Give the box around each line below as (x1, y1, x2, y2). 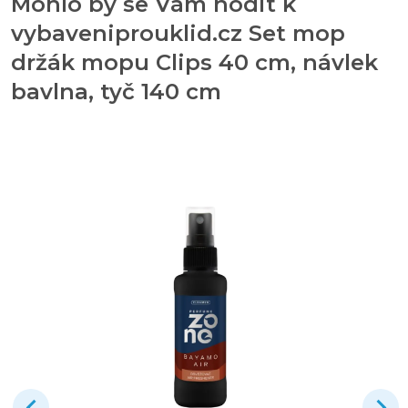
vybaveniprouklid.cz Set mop (11, 19, 345, 46)
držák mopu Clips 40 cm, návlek (11, 48, 378, 76)
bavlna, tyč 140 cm (11, 77, 221, 105)
